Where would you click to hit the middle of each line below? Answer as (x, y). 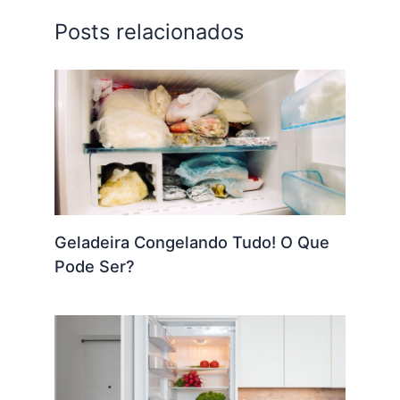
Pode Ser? (95, 266)
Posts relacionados (150, 31)
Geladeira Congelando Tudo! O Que (192, 242)
